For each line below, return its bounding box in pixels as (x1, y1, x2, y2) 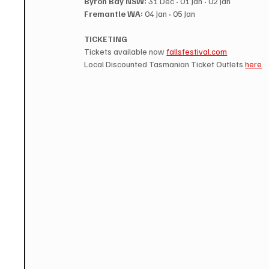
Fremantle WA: (84, 8, 144, 19)
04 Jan (143, 8, 169, 19)
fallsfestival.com (166, 46, 228, 57)
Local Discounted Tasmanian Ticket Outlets (84, 59, 246, 70)
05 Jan (171, 8, 196, 19)
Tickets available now (84, 46, 167, 57)
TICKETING (84, 34, 128, 44)
